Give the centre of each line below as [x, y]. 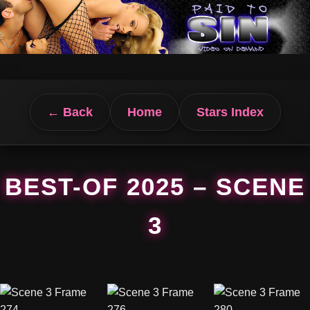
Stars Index [230, 112]
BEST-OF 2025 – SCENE [155, 186]
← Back [70, 112]
